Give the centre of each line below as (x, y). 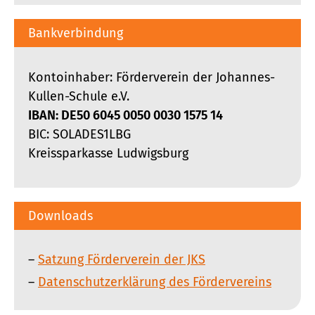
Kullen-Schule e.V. (79, 97)
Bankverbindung (76, 33)
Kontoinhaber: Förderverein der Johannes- (152, 78)
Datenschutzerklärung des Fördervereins (155, 282)
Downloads (60, 216)
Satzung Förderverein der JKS (122, 259)
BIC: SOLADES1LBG (79, 135)
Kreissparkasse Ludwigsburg (108, 154)
